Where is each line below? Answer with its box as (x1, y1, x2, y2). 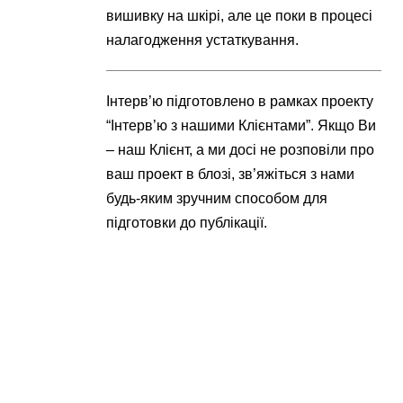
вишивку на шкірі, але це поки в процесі (106, 7, 373, 23)
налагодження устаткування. (106, 31, 300, 48)
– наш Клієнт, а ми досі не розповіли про (106, 141, 375, 157)
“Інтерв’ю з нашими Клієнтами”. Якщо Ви (106, 117, 377, 133)
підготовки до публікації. (106, 214, 268, 230)
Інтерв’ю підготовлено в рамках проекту (106, 93, 374, 109)
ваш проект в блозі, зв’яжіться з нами (106, 166, 355, 182)
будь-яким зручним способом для (106, 190, 328, 206)
